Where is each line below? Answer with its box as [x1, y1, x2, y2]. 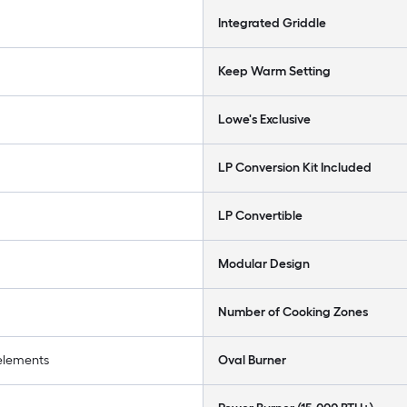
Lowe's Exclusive [218, 112, 311, 127]
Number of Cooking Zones [218, 304, 368, 320]
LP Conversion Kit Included [218, 160, 372, 175]
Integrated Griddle [218, 15, 326, 31]
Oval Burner [218, 352, 286, 368]
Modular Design [218, 256, 310, 272]
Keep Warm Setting [218, 64, 331, 79]
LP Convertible [218, 208, 303, 223]
